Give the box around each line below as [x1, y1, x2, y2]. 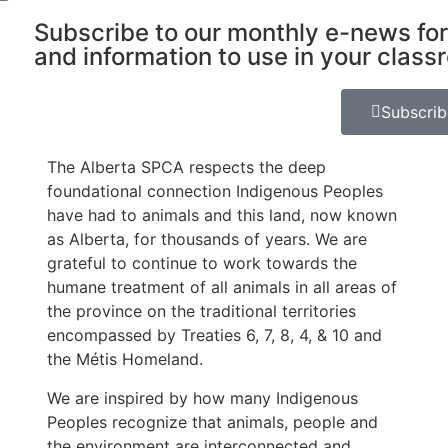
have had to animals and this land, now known [47, 205, 398, 226]
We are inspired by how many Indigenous [47, 387, 359, 408]
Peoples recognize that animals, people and [47, 411, 379, 432]
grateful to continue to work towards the [47, 253, 358, 274]
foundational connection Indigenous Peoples [47, 181, 384, 202]
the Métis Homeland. [47, 349, 204, 370]
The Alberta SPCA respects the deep [47, 157, 327, 178]
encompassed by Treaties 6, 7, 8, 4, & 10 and [47, 325, 383, 346]
